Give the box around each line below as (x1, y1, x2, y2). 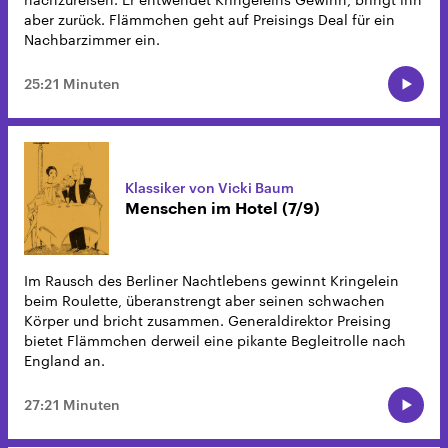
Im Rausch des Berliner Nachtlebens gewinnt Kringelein (24, 272, 399, 290)
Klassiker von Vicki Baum (125, 178, 294, 196)
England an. (24, 352, 105, 370)
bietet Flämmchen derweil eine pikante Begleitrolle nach (24, 332, 406, 350)
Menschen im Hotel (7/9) (125, 200, 320, 217)
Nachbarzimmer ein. (24, 31, 160, 49)
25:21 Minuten (24, 75, 120, 93)
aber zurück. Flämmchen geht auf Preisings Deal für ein (24, 11, 395, 29)
